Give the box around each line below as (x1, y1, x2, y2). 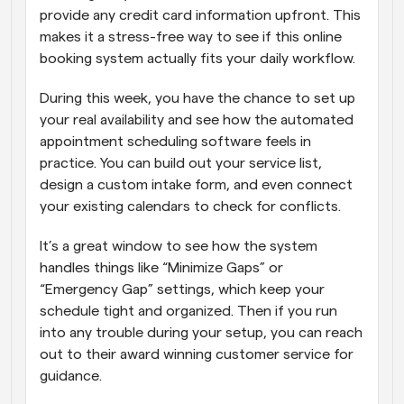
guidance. (40, 368, 102, 383)
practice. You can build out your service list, (40, 155, 322, 170)
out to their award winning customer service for (40, 346, 353, 362)
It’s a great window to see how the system (40, 238, 317, 253)
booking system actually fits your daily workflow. (40, 50, 359, 66)
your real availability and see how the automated (40, 112, 353, 127)
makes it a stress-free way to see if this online (40, 29, 342, 44)
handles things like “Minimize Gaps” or (40, 260, 283, 275)
